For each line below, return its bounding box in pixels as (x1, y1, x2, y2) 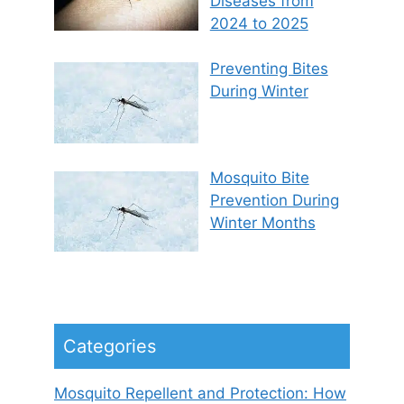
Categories (63, 335, 156, 358)
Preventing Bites (209, 60, 328, 78)
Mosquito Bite (209, 168, 309, 187)
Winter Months (209, 213, 316, 232)
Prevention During (209, 190, 339, 209)
